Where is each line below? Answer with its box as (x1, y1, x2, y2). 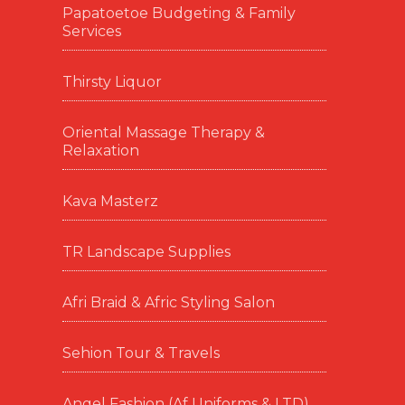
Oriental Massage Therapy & (61, 124, 265, 141)
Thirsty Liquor (61, 73, 162, 90)
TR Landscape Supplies (61, 243, 231, 260)
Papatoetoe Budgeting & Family (61, 5, 296, 22)
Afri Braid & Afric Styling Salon (61, 294, 275, 311)
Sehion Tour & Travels (61, 344, 220, 362)
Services (61, 23, 121, 40)
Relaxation (61, 142, 139, 159)
